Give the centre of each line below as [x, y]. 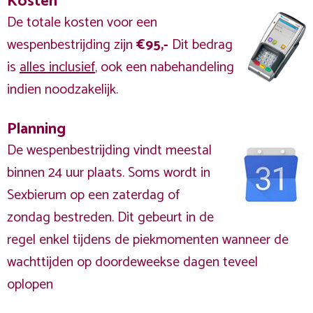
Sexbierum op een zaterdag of [93, 195]
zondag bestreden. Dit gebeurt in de [110, 218]
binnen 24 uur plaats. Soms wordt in [109, 173]
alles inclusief [57, 67]
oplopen [30, 285]
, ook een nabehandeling [165, 67]
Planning [36, 129]
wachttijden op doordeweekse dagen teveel [132, 262]
